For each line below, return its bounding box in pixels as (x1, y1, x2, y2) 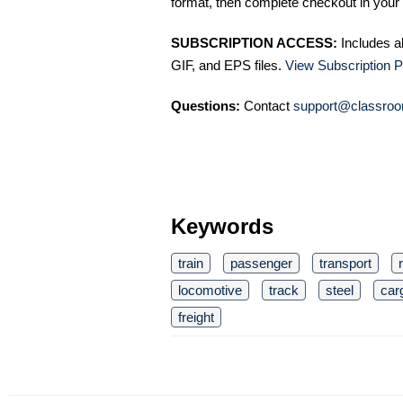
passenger (230, 255, 292, 272)
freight (178, 309, 214, 326)
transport (319, 255, 372, 272)
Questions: (171, 98, 240, 114)
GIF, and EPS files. (171, 58, 285, 74)
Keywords (171, 214, 273, 239)
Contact (240, 98, 293, 114)
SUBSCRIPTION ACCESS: (171, 35, 337, 51)
